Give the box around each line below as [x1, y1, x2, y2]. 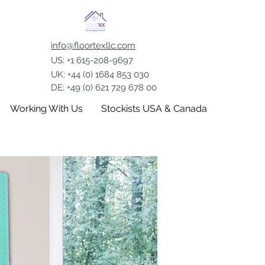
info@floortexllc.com [51, 40, 135, 51]
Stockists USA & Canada [101, 103, 207, 114]
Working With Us [10, 103, 83, 114]
